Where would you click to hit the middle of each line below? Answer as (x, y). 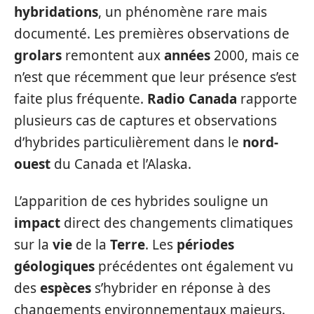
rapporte (267, 98)
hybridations (56, 12)
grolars (38, 55)
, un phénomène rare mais (183, 12)
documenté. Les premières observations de (152, 33)
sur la (33, 245)
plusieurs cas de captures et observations (145, 120)
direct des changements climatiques (177, 223)
